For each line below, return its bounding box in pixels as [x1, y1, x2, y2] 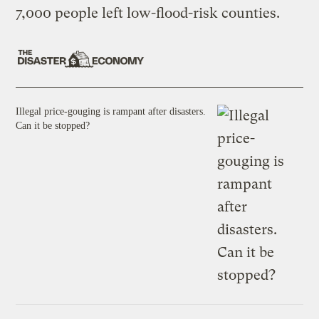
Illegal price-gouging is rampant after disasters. [16, 105, 206, 117]
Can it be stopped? [16, 120, 90, 131]
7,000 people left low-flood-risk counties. [16, 5, 284, 22]
